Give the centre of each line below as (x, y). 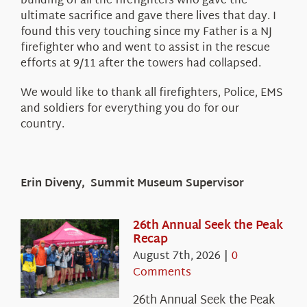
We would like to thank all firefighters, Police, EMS (151, 93)
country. (44, 125)
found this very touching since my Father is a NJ (146, 32)
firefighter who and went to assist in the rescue (145, 48)
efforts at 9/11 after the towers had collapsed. (140, 64)
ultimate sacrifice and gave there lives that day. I (148, 16)
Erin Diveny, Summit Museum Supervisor (132, 184)
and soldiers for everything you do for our (130, 109)
